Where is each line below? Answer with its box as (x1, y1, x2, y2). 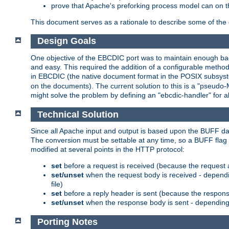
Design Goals (37, 36, 96, 47)
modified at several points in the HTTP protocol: (31, 145, 185, 154)
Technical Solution (37, 109, 119, 120)
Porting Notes (37, 217, 98, 227)
